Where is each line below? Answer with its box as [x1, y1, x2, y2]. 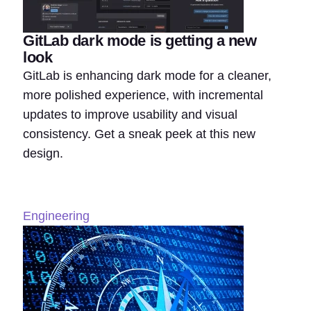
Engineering [23, 209, 90, 224]
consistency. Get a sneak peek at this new [23, 127, 255, 142]
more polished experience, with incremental [23, 88, 263, 103]
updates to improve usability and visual [23, 108, 237, 122]
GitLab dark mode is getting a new [23, 32, 257, 50]
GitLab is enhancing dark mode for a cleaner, [23, 69, 271, 83]
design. [23, 146, 63, 161]
